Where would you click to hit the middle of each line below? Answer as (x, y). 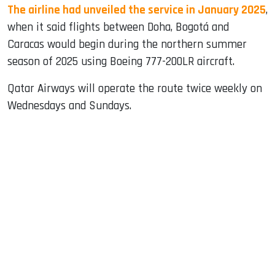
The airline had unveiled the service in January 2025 (137, 10)
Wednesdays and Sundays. (69, 106)
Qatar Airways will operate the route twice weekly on (135, 88)
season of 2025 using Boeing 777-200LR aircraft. (121, 61)
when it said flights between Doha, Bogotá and (118, 27)
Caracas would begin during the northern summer (127, 44)
